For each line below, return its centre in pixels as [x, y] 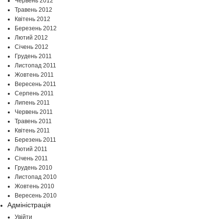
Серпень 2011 [34, 94]
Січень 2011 [31, 159]
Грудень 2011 [33, 56]
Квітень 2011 [32, 131]
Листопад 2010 [36, 177]
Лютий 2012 [31, 38]
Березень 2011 [35, 140]
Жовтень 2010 [34, 186]
